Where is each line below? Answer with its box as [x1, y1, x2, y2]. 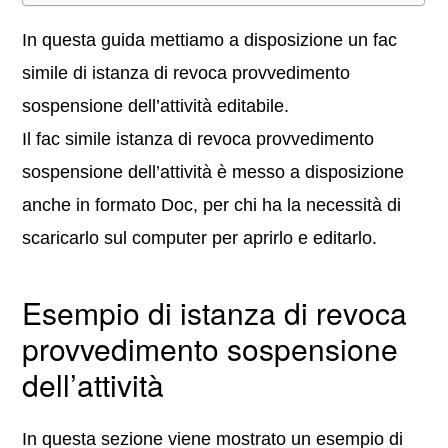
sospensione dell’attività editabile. [22, 96, 290, 117]
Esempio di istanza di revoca [22, 291, 408, 335]
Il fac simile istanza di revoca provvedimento [22, 129, 375, 150]
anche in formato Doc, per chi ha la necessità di [22, 195, 402, 216]
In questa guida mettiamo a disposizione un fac [22, 30, 398, 51]
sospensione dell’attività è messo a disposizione [22, 162, 405, 183]
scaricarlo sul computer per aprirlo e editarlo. [22, 228, 378, 249]
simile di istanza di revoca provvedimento [22, 63, 351, 84]
